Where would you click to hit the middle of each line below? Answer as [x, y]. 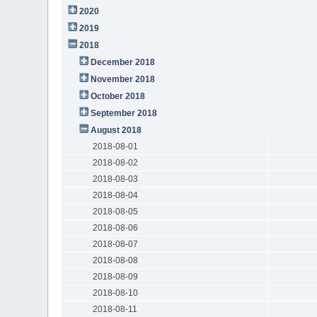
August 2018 [116, 130]
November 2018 [123, 79]
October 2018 [118, 96]
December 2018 [123, 62]
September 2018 [124, 113]
